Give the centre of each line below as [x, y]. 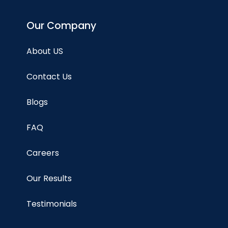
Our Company [61, 26]
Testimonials [52, 204]
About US [45, 51]
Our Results [49, 178]
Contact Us [49, 77]
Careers [43, 153]
